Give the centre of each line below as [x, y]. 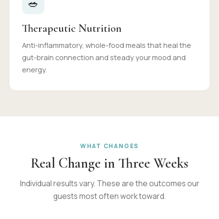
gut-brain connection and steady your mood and [104, 57]
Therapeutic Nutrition [72, 28]
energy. [34, 69]
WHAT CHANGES [109, 146]
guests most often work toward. [109, 196]
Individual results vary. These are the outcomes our [109, 183]
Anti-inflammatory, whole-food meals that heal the [107, 45]
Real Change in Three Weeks [109, 163]
